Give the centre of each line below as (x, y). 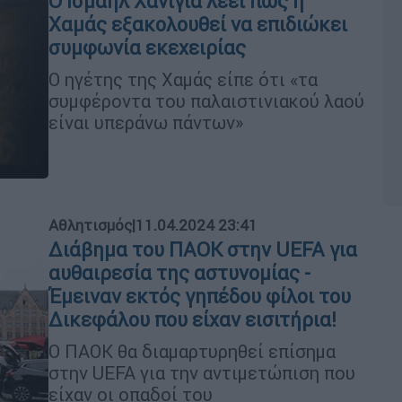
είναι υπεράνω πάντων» (146, 122)
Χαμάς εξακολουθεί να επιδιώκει (198, 24)
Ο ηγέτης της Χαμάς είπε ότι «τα (183, 79)
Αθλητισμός (90, 225)
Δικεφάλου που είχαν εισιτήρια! (192, 319)
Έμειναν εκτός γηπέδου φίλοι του (200, 296)
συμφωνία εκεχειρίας (147, 48)
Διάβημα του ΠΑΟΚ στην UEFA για (203, 249)
